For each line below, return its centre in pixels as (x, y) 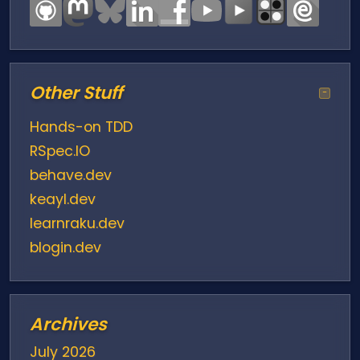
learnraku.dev (77, 223)
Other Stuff (76, 92)
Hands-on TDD (81, 127)
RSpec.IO (60, 151)
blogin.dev (65, 247)
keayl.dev (63, 199)
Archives (68, 324)
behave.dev (71, 175)
